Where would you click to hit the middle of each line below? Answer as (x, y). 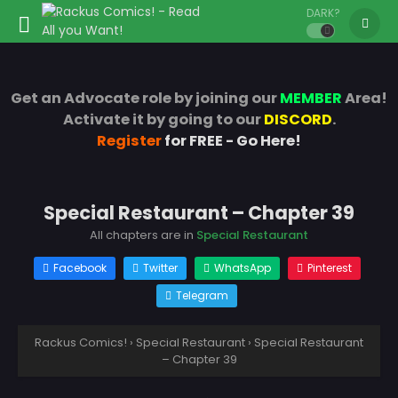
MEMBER (311, 99)
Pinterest (329, 267)
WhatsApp (242, 267)
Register (129, 141)
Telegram (202, 295)
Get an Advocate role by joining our (145, 99)
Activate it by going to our (163, 120)
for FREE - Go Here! (231, 141)
